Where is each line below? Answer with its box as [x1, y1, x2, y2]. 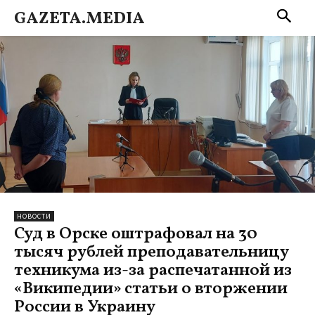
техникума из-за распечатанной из [14, 258, 292, 283]
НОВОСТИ [17, 211, 51, 221]
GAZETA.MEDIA [14, 7, 145, 31]
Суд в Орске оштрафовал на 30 [14, 221, 257, 246]
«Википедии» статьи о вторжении [14, 276, 288, 301]
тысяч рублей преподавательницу [14, 240, 289, 264]
